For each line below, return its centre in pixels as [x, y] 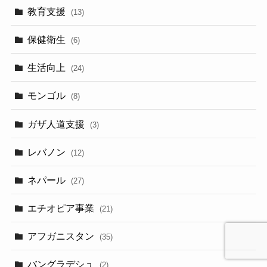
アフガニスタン [62, 236]
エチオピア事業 [62, 208]
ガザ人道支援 [58, 124]
